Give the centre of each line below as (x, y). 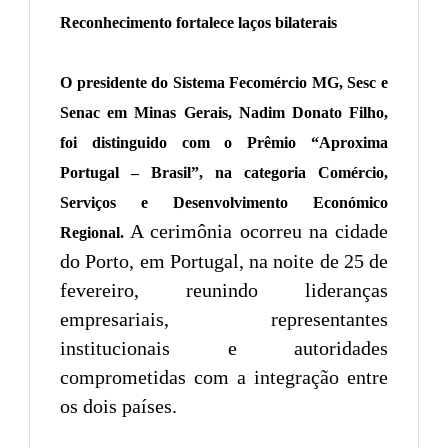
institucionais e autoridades (224, 347)
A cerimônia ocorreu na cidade (256, 230)
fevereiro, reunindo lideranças (224, 289)
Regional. (92, 232)
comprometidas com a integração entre (224, 376)
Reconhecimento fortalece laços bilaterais (198, 22)
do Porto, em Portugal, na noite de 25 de (224, 260)
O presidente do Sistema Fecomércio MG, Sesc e (224, 82)
